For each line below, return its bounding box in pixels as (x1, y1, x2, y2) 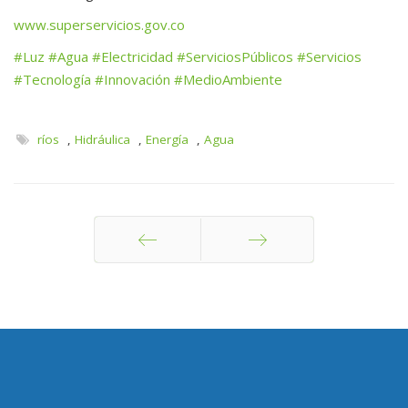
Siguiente (229, 274, 286, 293)
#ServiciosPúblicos (177, 46, 293, 66)
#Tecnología (14, 69, 91, 88)
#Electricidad (92, 46, 173, 66)
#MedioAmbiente (174, 69, 282, 88)
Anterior (122, 274, 173, 293)
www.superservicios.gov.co (14, 15, 185, 34)
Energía (146, 130, 192, 148)
